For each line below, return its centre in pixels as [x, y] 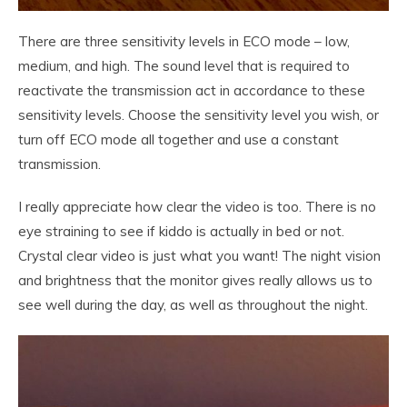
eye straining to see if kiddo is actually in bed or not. [181, 232]
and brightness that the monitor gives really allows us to [195, 281]
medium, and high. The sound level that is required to [184, 66]
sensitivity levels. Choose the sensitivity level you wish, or [199, 115]
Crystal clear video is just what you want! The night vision [199, 256]
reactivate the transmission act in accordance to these [192, 91]
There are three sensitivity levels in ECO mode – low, [184, 42]
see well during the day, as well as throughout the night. [193, 305]
